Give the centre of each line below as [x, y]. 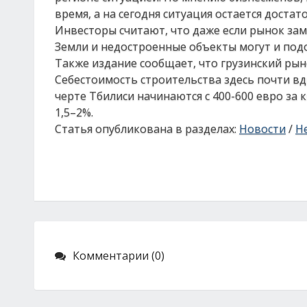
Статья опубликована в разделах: [147, 129]
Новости [262, 129]
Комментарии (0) [119, 256]
